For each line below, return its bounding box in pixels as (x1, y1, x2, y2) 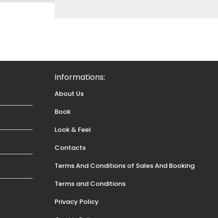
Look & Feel (54, 125, 91, 134)
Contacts (54, 143, 86, 152)
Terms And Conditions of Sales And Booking (54, 161, 195, 170)
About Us (54, 89, 84, 98)
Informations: (54, 72, 105, 83)
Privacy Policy (54, 197, 99, 206)
